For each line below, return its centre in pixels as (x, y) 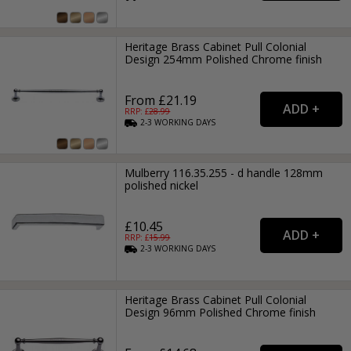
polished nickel (162, 186)
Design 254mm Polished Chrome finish (224, 60)
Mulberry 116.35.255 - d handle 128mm (224, 173)
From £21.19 (161, 101)
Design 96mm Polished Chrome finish (221, 312)
